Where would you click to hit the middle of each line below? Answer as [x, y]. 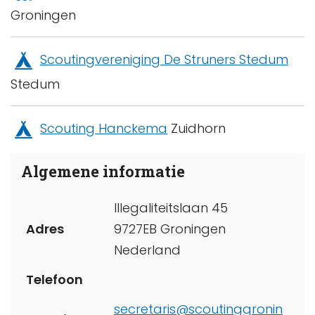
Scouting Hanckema [104, 129]
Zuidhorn [197, 129]
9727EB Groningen [170, 229]
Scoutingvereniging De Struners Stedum [164, 60]
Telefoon [54, 279]
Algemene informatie [103, 172]
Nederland [147, 250]
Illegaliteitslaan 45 [171, 207]
